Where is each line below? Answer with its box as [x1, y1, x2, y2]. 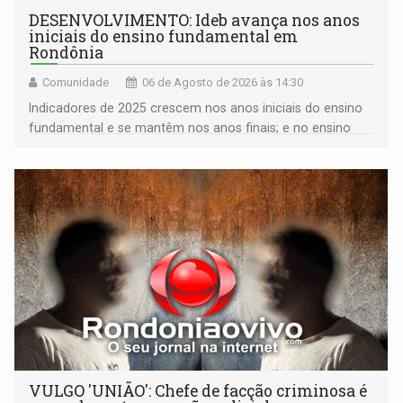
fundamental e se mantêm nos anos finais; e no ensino [29, 120, 352, 135]
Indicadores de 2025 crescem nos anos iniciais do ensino [29, 100, 363, 115]
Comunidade [42, 75, 110, 89]
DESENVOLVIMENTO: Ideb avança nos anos [29, 9, 361, 31]
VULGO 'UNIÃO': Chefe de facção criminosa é [29, 380, 368, 401]
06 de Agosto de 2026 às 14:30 [142, 75, 304, 89]
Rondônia [29, 41, 104, 63]
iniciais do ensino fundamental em [29, 25, 299, 47]
